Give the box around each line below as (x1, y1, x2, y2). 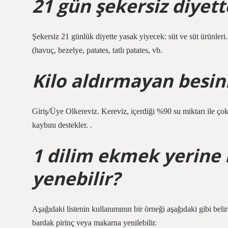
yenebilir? (32, 166, 120, 190)
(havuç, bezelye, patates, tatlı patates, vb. (32, 46, 162, 54)
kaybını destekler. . (32, 121, 92, 129)
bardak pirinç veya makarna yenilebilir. (32, 218, 157, 227)
